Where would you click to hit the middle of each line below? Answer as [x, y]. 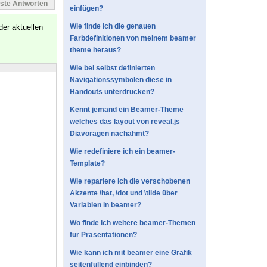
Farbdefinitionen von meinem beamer [133, 38]
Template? [87, 164]
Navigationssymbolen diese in [121, 80]
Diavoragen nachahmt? [109, 134]
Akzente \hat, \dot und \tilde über [124, 193]
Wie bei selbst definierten [112, 68]
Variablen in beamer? [105, 205]
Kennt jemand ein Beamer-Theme [127, 110]
